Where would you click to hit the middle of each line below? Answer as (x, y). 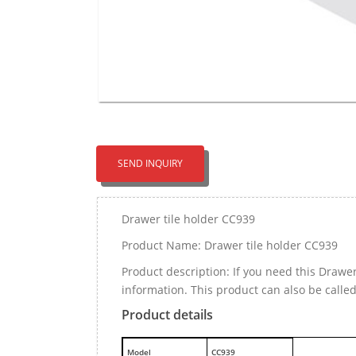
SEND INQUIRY (150, 163)
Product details (167, 315)
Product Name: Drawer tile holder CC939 (230, 245)
